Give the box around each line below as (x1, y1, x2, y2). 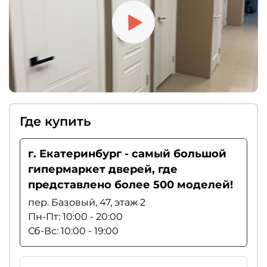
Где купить (20, 113, 91, 129)
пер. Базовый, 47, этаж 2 (27, 197, 145, 209)
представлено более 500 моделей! (27, 178, 233, 191)
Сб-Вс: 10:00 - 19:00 (27, 225, 119, 237)
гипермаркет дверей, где (27, 163, 178, 176)
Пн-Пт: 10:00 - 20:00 (27, 211, 123, 223)
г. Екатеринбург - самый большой (27, 147, 226, 160)
